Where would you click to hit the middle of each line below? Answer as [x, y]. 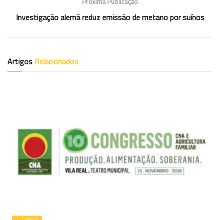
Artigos [21, 61]
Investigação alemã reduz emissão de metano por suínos [110, 17]
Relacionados [56, 61]
